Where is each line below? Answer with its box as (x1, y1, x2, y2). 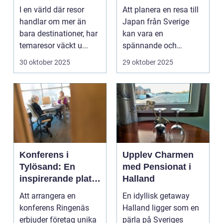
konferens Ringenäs (19, 203, 89, 213)
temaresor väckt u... (19, 40, 88, 50)
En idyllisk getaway (122, 191, 190, 201)
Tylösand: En (19, 161, 75, 172)
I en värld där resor (19, 4, 84, 14)
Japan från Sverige (122, 16, 189, 26)
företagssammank (19, 197, 96, 208)
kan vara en (122, 28, 163, 38)
